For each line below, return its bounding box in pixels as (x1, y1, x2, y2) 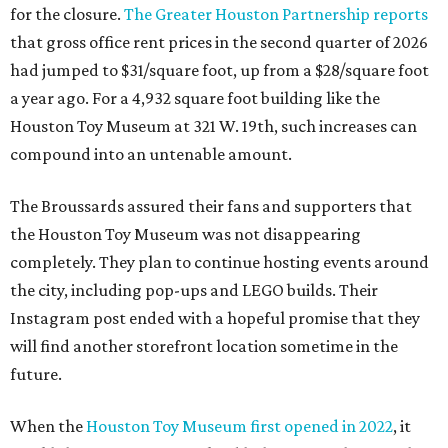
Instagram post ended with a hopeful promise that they (10, 308, 420, 329)
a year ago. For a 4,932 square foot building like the (10, 88, 380, 109)
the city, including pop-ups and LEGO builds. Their (10, 280, 378, 301)
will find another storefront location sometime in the (10, 336, 398, 357)
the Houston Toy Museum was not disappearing (10, 224, 361, 245)
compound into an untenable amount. (10, 144, 292, 165)
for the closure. (10, 4, 124, 25)
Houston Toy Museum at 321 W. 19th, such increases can (10, 116, 417, 137)
